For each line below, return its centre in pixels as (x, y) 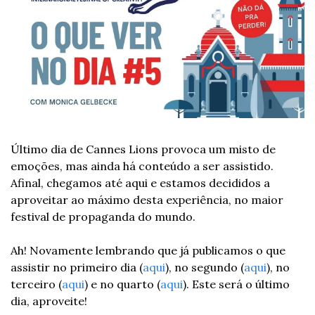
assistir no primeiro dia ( (77, 267)
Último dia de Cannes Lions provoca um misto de (143, 149)
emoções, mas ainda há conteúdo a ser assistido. (142, 166)
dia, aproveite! (49, 301)
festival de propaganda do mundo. (106, 216)
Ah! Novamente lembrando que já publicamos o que (148, 250)
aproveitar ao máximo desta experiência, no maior (147, 199)
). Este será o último (236, 284)
